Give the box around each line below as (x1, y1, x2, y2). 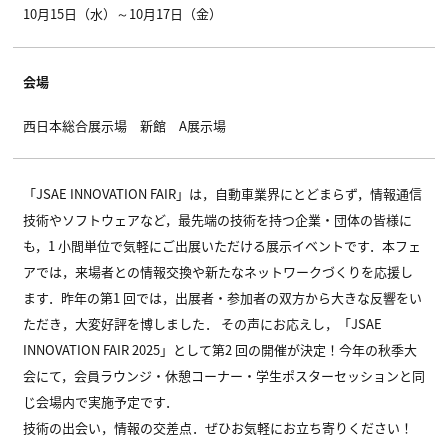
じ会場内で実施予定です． (23, 392, 178, 412)
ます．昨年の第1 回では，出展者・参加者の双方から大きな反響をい (23, 288, 422, 308)
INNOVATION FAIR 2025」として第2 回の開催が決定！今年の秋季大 (23, 340, 417, 360)
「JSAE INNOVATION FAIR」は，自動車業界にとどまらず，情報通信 (23, 184, 422, 204)
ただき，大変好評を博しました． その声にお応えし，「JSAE (23, 314, 382, 334)
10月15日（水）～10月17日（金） (23, 4, 222, 24)
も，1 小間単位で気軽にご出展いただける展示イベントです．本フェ (23, 236, 421, 256)
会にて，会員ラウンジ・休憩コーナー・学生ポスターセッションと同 (23, 366, 425, 386)
